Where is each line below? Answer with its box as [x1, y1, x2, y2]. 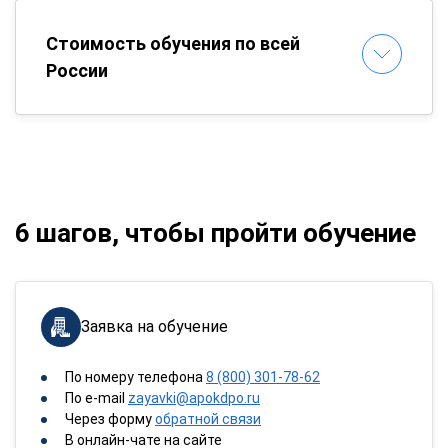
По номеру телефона [65, 369, 206, 385]
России [46, 60, 108, 81]
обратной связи [155, 411, 261, 427]
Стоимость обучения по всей [46, 33, 300, 54]
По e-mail [65, 390, 128, 406]
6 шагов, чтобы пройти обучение [15, 218, 416, 248]
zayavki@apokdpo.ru [128, 390, 260, 406]
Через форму [65, 411, 155, 427]
